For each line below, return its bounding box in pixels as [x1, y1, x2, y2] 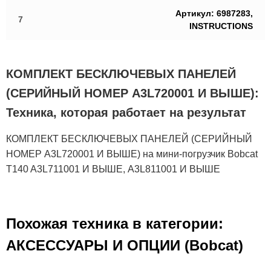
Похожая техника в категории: [6, 215, 223, 232]
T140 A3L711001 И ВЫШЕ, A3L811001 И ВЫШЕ [6, 164, 220, 174]
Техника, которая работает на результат [6, 106, 246, 119]
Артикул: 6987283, [175, 8, 253, 18]
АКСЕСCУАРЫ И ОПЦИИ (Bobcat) [6, 237, 243, 253]
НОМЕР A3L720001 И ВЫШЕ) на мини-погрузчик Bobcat [6, 149, 258, 159]
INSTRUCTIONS [189, 21, 253, 31]
